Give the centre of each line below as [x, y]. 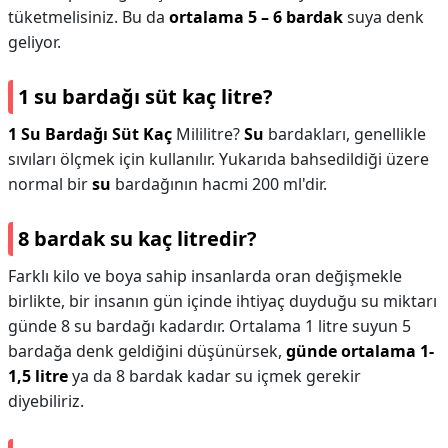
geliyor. [34, 42]
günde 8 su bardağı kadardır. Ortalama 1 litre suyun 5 [209, 326]
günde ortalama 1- [360, 351]
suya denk [383, 17]
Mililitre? [208, 134]
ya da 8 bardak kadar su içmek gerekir [214, 376]
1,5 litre [38, 376]
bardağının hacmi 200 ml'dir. [219, 184]
